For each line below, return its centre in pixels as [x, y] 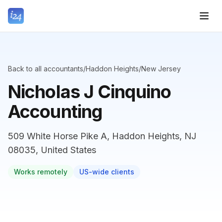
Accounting [55, 111]
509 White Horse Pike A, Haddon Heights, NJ [102, 136]
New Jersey [161, 69]
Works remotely [41, 172]
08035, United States [52, 150]
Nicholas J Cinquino [89, 92]
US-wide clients [107, 172]
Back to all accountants [46, 69]
